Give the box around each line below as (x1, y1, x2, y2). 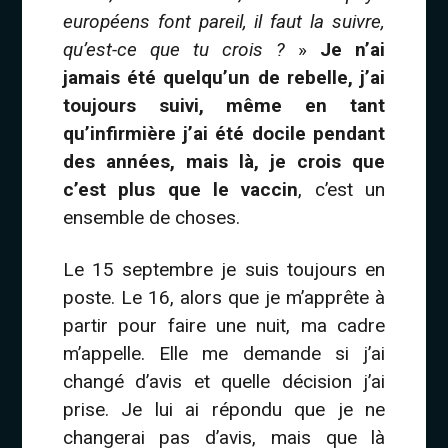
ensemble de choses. (62, 206, 240, 230)
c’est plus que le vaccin (62, 178, 299, 202)
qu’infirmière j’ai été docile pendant (62, 122, 386, 146)
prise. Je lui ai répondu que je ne (62, 398, 386, 422)
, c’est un (298, 178, 386, 202)
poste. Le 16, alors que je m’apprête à (62, 286, 386, 310)
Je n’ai (320, 38, 386, 62)
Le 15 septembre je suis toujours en (62, 258, 386, 282)
